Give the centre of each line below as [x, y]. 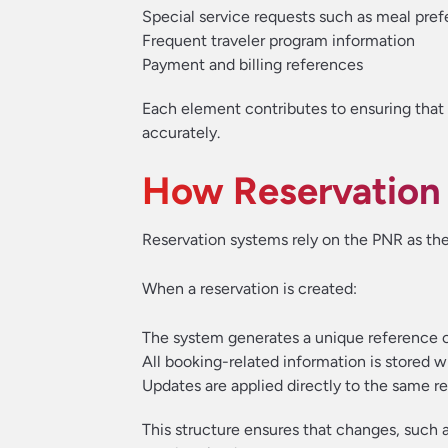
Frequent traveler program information [278, 40]
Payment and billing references [252, 64]
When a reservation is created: [249, 288]
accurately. [181, 132]
